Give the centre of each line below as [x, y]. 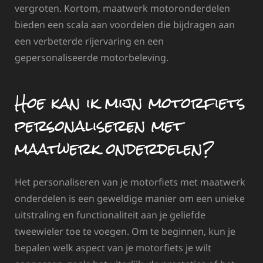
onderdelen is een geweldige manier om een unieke [130, 198]
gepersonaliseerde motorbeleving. [92, 57]
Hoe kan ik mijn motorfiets [130, 103]
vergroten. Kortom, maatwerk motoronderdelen [122, 8]
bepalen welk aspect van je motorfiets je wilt [113, 247]
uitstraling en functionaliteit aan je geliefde [110, 215]
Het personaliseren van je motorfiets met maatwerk [130, 182]
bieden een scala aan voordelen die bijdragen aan [125, 24]
